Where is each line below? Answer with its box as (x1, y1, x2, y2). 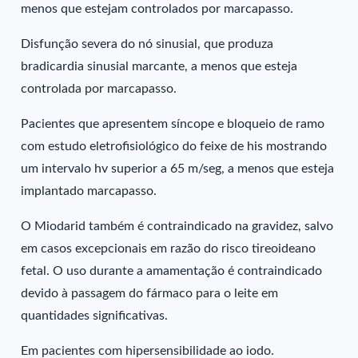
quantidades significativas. (21, 309, 169, 322)
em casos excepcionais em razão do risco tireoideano (21, 242, 316, 255)
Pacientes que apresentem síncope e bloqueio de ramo (21, 117, 325, 130)
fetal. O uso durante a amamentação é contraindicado (21, 265, 323, 277)
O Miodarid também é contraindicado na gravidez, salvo (21, 220, 334, 233)
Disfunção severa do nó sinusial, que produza (21, 38, 274, 50)
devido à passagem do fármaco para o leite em (21, 287, 279, 300)
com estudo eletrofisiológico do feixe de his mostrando (21, 140, 328, 153)
